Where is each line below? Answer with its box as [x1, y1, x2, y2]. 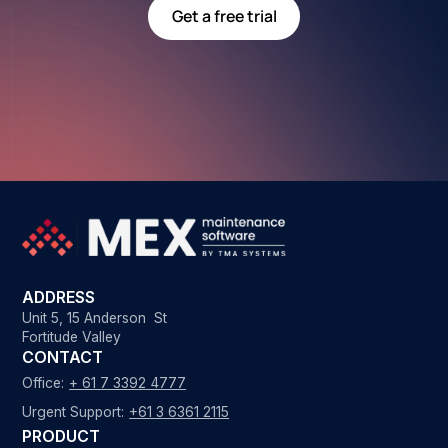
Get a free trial [171, 5, 277, 28]
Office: [22, 375, 65, 391]
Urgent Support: [22, 403, 125, 420]
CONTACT [22, 348, 104, 368]
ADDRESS [22, 288, 96, 308]
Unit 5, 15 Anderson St [22, 310, 168, 327]
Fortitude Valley [22, 329, 122, 346]
